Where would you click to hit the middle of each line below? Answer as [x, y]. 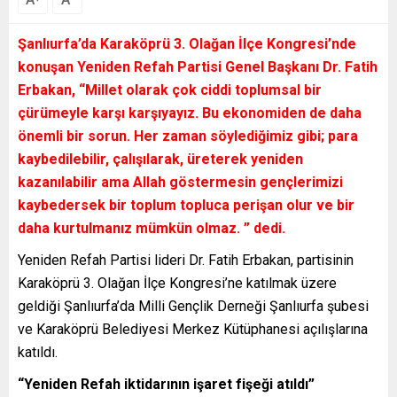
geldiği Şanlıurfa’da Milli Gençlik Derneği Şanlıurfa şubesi [193, 306]
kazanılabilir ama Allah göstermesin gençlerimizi [180, 182]
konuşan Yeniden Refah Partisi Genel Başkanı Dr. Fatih [198, 66]
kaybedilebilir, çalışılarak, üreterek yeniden [160, 159]
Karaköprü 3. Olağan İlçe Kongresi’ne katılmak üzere [177, 283]
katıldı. [38, 352]
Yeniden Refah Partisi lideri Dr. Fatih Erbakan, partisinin [186, 260]
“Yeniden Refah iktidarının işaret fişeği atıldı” [166, 384]
